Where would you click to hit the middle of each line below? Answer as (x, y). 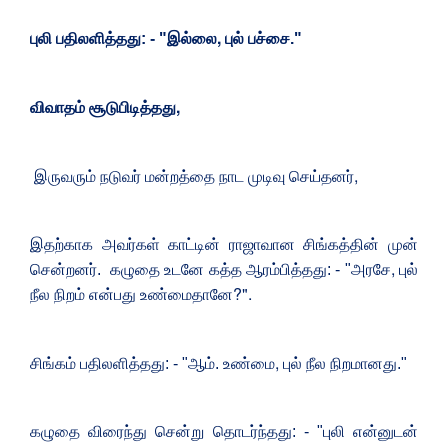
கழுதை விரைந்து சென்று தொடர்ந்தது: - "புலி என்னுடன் (224, 431)
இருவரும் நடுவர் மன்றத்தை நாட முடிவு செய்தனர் (192, 176)
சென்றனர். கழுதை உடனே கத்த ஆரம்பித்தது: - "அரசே (210, 269)
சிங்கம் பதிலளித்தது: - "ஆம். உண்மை (152, 363)
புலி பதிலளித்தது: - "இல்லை (123, 38)
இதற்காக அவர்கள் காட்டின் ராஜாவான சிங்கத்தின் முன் (224, 244)
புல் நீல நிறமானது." (345, 363)
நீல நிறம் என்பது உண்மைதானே (131, 294)
